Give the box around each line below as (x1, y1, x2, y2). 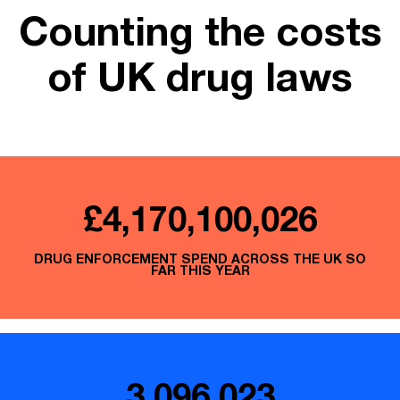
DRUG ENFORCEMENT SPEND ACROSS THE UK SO (34, 251, 366, 267)
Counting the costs (18, 6, 382, 55)
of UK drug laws (47, 52, 353, 101)
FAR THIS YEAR (150, 262, 250, 279)
